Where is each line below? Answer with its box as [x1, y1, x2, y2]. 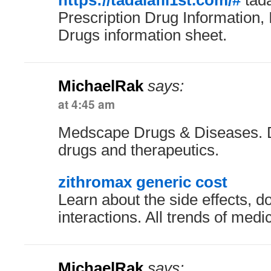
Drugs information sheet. [58, 27, 227, 44]
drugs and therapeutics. [58, 142, 219, 158]
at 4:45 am [58, 96, 115, 113]
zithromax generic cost [58, 174, 227, 191]
